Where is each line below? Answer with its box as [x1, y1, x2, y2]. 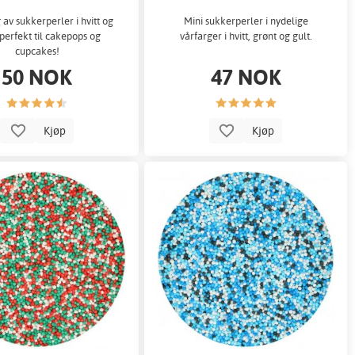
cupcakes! [14, 44, 59, 58]
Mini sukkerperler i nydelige [183, 14, 308, 28]
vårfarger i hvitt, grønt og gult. [179, 29, 312, 43]
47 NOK [210, 63, 281, 91]
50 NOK [2, 63, 73, 91]
